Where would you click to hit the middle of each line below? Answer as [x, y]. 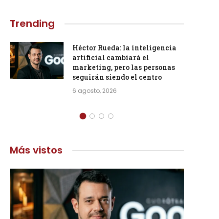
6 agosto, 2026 [95, 91]
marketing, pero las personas [124, 67]
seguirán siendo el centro [117, 77]
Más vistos [36, 150]
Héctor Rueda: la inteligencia [124, 48]
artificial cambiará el [111, 57]
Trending [32, 23]
